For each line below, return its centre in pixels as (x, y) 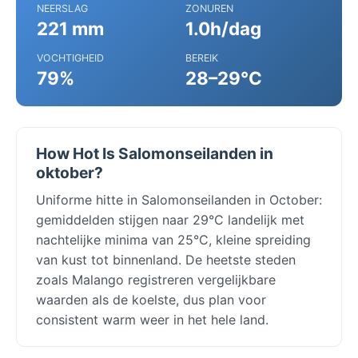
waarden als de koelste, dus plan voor (151, 299)
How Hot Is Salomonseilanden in (155, 153)
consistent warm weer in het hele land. (152, 319)
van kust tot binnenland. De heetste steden (166, 259)
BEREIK (202, 58)
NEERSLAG (62, 8)
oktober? (70, 172)
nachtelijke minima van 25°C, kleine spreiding (173, 239)
